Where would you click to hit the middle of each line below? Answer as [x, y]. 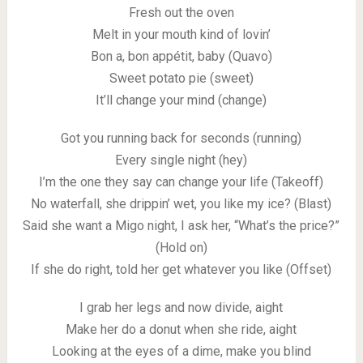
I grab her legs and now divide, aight [181, 307]
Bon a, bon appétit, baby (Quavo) [181, 56]
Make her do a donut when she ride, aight [181, 329]
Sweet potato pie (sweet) [181, 78]
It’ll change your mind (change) [181, 100]
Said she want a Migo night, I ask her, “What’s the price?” [181, 226]
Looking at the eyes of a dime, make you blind [181, 351]
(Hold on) [181, 248]
